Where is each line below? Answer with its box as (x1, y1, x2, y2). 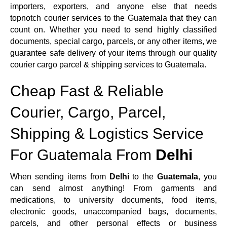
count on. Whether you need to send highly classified (10, 25, 217, 34)
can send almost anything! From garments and (10, 183, 217, 193)
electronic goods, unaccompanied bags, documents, (10, 207, 217, 216)
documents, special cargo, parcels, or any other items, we (10, 36, 217, 46)
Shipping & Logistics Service (10, 125, 204, 142)
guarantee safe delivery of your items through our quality (10, 48, 217, 57)
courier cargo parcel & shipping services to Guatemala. (10, 60, 206, 69)
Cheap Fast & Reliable (10, 82, 164, 99)
